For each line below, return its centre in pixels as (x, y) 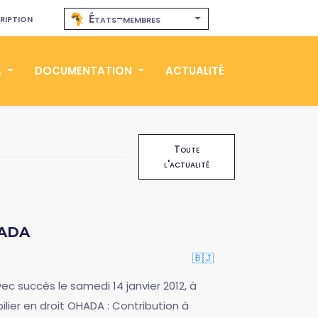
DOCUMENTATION (85, 71)
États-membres (125, 19)
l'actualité (187, 164)
